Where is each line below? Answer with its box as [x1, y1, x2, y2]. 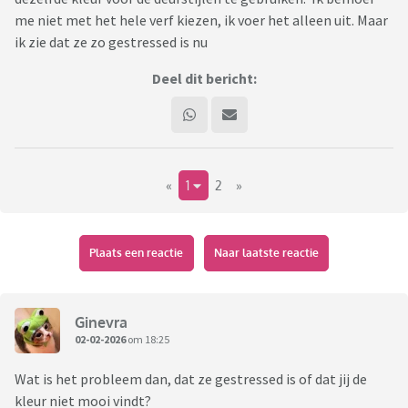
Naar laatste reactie [213, 246, 319, 260]
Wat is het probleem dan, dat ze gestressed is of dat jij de [15, 370, 367, 389]
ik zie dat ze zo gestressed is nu [15, 33, 208, 52]
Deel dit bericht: [151, 69, 257, 88]
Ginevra [75, 312, 127, 331]
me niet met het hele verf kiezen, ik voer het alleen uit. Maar [15, 11, 388, 30]
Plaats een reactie [89, 246, 184, 260]
